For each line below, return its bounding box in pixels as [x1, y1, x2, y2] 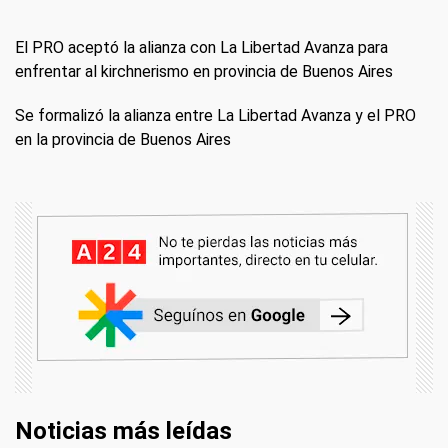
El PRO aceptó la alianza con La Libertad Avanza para [15, 38, 388, 58]
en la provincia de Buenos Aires [15, 130, 231, 150]
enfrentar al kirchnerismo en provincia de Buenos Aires [15, 62, 393, 82]
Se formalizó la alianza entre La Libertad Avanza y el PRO [15, 106, 416, 126]
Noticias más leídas [15, 417, 232, 446]
